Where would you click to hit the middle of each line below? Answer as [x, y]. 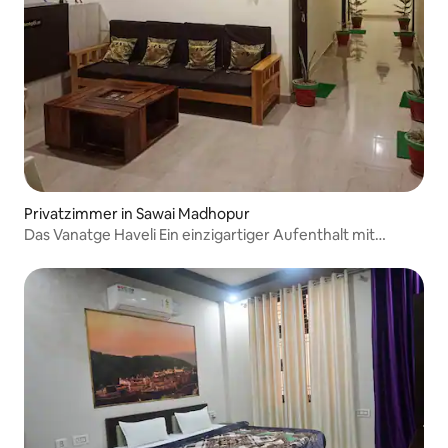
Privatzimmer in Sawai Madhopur [137, 213]
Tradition [54, 253]
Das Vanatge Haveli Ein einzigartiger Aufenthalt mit [199, 234]
